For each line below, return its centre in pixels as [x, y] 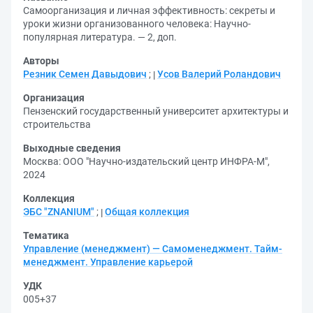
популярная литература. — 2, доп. [100, 37]
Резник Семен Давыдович [85, 74]
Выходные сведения [72, 148]
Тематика [46, 235]
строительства [57, 124]
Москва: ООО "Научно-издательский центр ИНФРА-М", [146, 161]
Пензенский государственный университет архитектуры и [156, 111]
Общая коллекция [147, 212]
